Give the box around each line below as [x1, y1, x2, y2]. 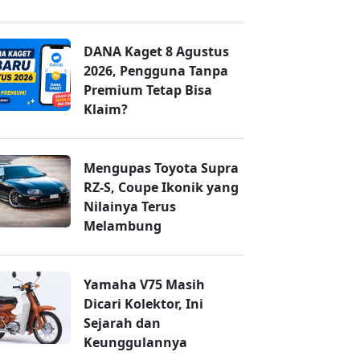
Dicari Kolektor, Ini [84, 295, 203, 313]
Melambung [84, 217, 162, 235]
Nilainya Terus [84, 198, 176, 216]
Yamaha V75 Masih [84, 276, 205, 294]
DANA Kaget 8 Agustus [84, 43, 229, 61]
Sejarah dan [84, 314, 161, 333]
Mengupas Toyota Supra [84, 159, 239, 178]
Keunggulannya [84, 333, 187, 352]
